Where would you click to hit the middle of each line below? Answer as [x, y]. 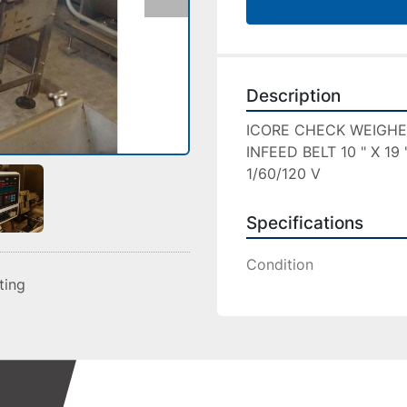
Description [293, 96]
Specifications [305, 223]
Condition [280, 264]
